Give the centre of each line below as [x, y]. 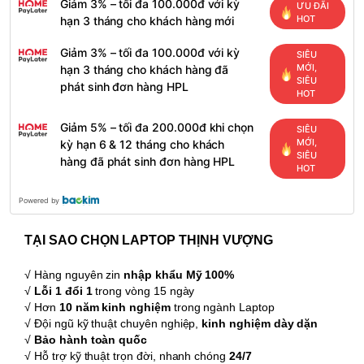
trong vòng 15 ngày [143, 291]
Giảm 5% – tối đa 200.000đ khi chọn [157, 128]
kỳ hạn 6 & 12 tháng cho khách [143, 145]
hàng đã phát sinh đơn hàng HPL [148, 162]
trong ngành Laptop [224, 308]
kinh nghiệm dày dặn [260, 324]
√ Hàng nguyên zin [74, 275]
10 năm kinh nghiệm [116, 308]
